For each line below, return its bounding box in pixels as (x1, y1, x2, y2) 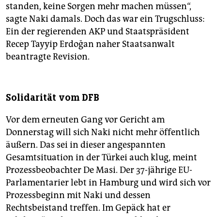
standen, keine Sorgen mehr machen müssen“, (6, 1, 191, 12)
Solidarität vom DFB (6, 92, 99, 104)
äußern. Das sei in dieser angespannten (6, 139, 166, 151)
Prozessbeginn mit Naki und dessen (6, 190, 151, 201)
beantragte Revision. (6, 51, 90, 62)
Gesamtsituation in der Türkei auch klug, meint (6, 152, 197, 163)
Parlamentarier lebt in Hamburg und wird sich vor (6, 177, 211, 188)
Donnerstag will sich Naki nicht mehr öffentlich (6, 127, 200, 138)
